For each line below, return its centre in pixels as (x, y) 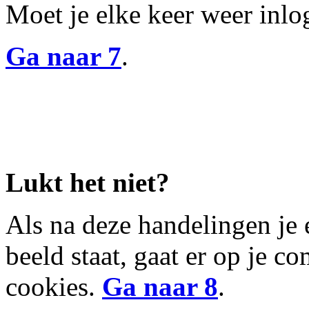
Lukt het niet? (88, 182)
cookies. (54, 286)
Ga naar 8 (160, 286)
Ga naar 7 (63, 56)
